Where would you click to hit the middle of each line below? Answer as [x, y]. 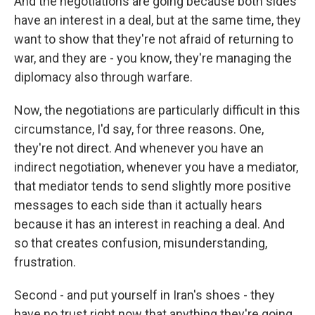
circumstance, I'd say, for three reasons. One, [139, 129]
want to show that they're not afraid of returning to [154, 39]
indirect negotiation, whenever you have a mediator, [156, 167]
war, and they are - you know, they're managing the [153, 58]
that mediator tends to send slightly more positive [153, 186]
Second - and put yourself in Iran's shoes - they [144, 295]
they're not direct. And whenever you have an [139, 148]
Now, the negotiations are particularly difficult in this [157, 110]
